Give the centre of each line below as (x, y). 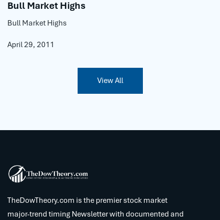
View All (110, 80)
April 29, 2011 (31, 44)
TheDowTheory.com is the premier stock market (87, 201)
